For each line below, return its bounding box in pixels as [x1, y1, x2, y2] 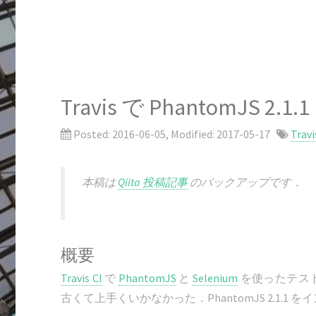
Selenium [193, 271, 238, 285]
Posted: [71, 127, 113, 141]
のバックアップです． [188, 175, 303, 189]
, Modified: [166, 127, 217, 141]
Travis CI [61, 271, 102, 285]
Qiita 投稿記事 [118, 175, 188, 189]
